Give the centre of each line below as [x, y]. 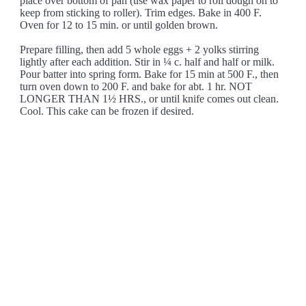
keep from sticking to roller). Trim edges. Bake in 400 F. [141, 13]
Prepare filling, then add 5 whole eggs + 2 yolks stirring [140, 50]
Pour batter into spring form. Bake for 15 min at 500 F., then [150, 74]
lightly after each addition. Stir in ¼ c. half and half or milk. [148, 62]
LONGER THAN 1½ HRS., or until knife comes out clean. [150, 99]
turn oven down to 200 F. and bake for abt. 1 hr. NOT [136, 86]
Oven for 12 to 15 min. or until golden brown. [119, 25]
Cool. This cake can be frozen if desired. [107, 111]
